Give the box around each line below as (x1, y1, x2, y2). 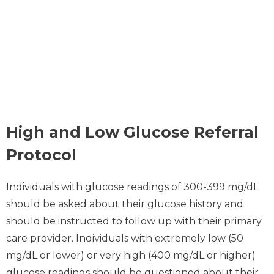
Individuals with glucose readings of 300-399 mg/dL (6, 180, 259, 193)
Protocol (6, 145, 76, 164)
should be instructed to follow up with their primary (6, 215, 262, 227)
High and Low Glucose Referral (6, 122, 259, 141)
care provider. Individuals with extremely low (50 (6, 232, 243, 244)
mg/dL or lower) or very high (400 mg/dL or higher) (6, 249, 256, 261)
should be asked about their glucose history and (6, 198, 243, 210)
